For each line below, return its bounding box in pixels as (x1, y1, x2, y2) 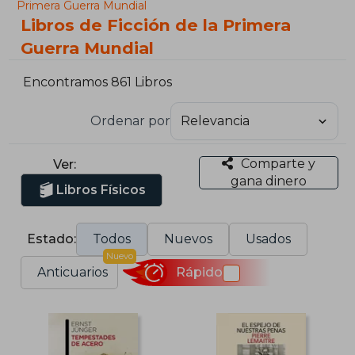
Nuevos (164, 231, 213, 246)
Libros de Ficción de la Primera (21, 15, 292, 35)
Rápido (175, 265, 223, 281)
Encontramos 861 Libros (23, 74, 173, 90)
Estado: (27, 231, 77, 246)
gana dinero (230, 173, 307, 189)
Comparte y (240, 155, 315, 171)
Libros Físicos (56, 181, 147, 197)
